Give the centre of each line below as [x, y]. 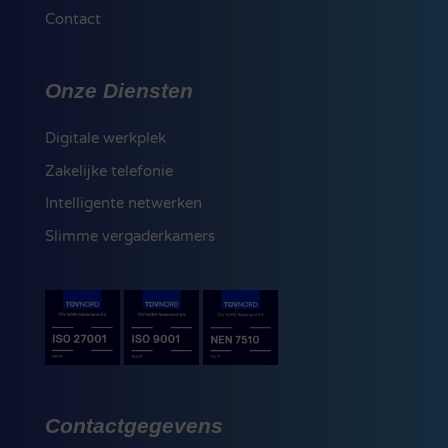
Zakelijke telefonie [108, 170]
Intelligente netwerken [123, 203]
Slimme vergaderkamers [129, 235]
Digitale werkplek [105, 138]
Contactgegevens [133, 425]
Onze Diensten [118, 91]
